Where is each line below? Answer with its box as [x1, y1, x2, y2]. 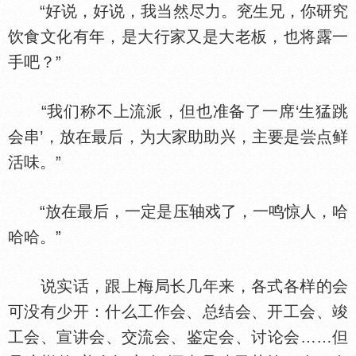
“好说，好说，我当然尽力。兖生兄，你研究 [8, 2, 348, 20]
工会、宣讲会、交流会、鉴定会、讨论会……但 [8, 328, 348, 346]
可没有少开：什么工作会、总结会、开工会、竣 [8, 303, 348, 320]
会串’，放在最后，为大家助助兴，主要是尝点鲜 [8, 128, 348, 145]
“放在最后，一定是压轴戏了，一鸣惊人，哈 [8, 203, 348, 220]
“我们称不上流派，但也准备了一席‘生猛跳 [8, 103, 348, 120]
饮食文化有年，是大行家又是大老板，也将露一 [8, 28, 348, 45]
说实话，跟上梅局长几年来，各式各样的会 [8, 277, 348, 295]
